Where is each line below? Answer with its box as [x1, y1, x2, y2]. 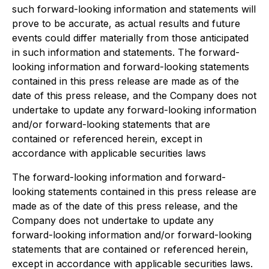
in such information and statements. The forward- [12, 46, 240, 58]
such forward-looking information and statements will [12, 3, 256, 15]
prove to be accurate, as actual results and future [12, 17, 240, 29]
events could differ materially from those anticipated [12, 32, 249, 44]
